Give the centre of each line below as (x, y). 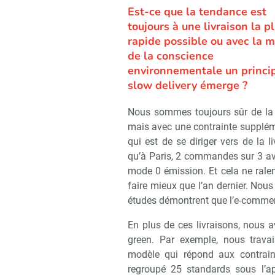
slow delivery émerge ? (188, 86)
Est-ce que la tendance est (197, 12)
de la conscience (171, 56)
